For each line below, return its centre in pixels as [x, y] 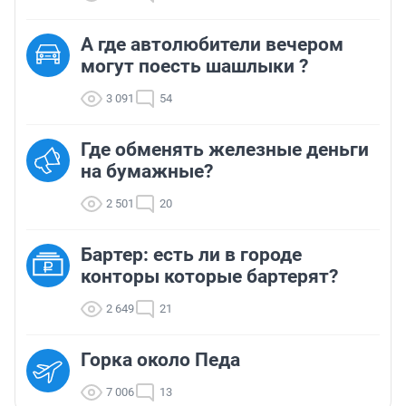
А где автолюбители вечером [212, 45]
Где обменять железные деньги [225, 150]
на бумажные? [147, 172]
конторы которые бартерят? [209, 277]
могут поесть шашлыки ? [194, 67]
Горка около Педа [160, 360]
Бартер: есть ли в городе [191, 255]
